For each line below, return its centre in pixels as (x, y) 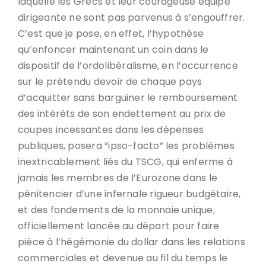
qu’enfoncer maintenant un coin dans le (113, 50)
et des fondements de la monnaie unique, (116, 210)
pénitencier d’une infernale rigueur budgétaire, (129, 194)
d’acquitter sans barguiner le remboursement (128, 98)
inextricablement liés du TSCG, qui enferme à (125, 162)
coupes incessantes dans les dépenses (111, 130)
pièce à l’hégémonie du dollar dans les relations (132, 242)
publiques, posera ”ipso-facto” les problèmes (126, 146)
